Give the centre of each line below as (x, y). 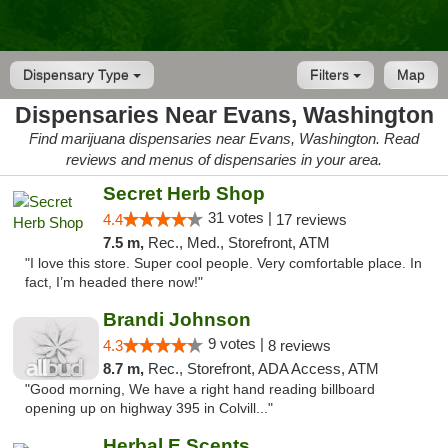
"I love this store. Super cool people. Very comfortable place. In (223, 263)
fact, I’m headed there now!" (114, 282)
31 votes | (241, 217)
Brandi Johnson (176, 319)
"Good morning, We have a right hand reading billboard (200, 389)
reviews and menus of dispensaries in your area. (224, 159)
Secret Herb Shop (183, 193)
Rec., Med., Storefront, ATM (238, 242)
